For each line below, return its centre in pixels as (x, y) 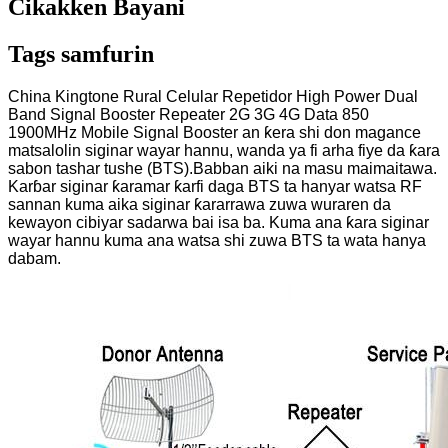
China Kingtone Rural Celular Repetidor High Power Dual (213, 96)
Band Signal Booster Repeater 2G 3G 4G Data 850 (188, 114)
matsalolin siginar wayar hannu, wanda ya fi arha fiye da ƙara (224, 150)
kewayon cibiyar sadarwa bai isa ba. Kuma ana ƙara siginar (218, 222)
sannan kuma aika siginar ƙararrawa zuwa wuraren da (199, 204)
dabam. (34, 258)
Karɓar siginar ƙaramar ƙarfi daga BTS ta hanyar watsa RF (215, 186)
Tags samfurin (81, 54)
